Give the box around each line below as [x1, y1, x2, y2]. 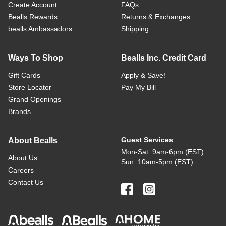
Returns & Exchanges [121, 13, 190, 21]
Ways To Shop [8, 53, 63, 62]
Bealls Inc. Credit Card [121, 53, 206, 62]
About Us [8, 154, 37, 162]
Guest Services [121, 136, 173, 144]
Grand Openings [8, 95, 61, 103]
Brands [8, 107, 31, 116]
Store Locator [8, 83, 51, 91]
